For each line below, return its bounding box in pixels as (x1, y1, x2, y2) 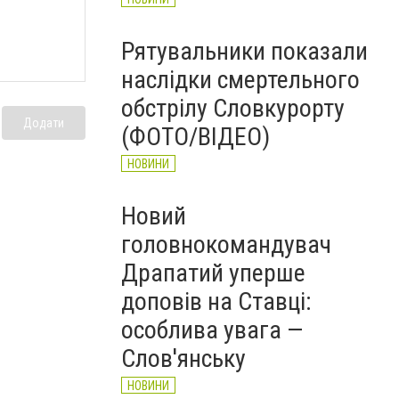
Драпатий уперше (121, 258, 305, 288)
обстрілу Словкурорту (121, 94, 345, 123)
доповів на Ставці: (121, 287, 312, 316)
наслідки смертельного (121, 65, 360, 94)
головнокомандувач (121, 230, 331, 259)
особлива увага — (121, 315, 303, 345)
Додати (23, 115, 64, 130)
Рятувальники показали (121, 37, 368, 66)
